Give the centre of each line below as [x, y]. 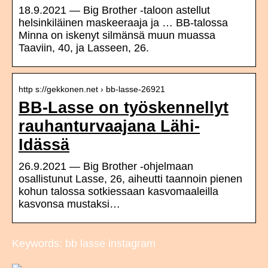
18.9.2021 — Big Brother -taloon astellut [114, 10]
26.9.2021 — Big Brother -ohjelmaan [106, 167]
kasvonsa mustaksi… [69, 204]
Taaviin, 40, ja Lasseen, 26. [84, 48]
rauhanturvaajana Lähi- [109, 127]
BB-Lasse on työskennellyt [124, 108]
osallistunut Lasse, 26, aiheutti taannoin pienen [130, 179]
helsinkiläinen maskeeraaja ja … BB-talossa [123, 23]
